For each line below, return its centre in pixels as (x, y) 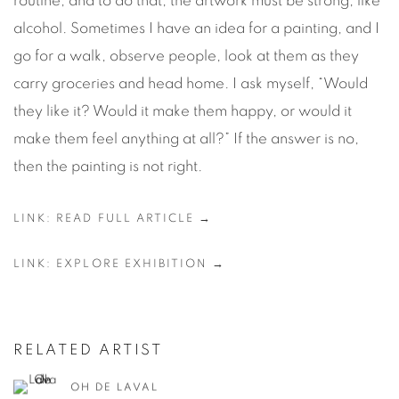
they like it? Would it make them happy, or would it (183, 111)
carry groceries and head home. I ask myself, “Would (191, 83)
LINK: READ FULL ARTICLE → (113, 219)
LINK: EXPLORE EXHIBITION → (120, 264)
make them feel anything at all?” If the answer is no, (186, 138)
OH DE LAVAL (114, 387)
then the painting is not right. (108, 166)
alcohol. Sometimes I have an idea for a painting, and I (196, 28)
